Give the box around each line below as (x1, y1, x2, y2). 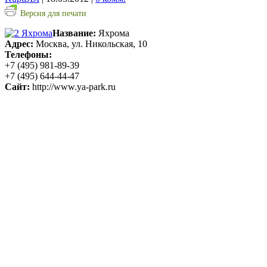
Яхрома (96, 27, 129, 38)
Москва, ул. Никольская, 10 (33, 38, 147, 49)
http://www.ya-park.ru (30, 81, 116, 92)
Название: (52, 27, 96, 38)
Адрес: (5, 38, 33, 49)
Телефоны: (5, 49, 52, 60)
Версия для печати (20, 8, 86, 18)
